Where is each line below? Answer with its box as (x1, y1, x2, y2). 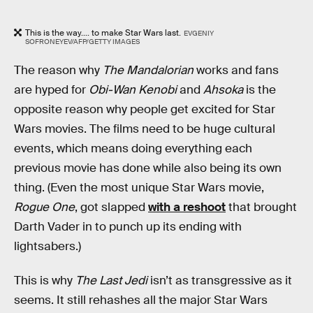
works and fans (194, 62, 279, 78)
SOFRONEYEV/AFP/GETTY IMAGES (25, 37, 140, 47)
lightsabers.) (14, 238, 81, 254)
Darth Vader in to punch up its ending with (14, 219, 242, 234)
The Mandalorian (103, 62, 194, 78)
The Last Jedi (75, 273, 147, 289)
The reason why (14, 62, 103, 78)
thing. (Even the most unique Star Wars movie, (14, 180, 264, 195)
